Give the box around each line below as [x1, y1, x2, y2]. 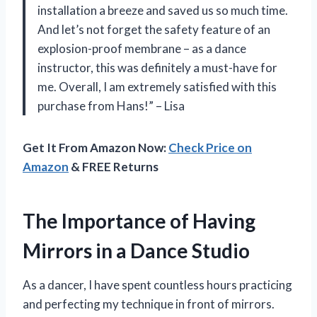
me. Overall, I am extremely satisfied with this [38, 79, 277, 95]
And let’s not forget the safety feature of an [38, 22, 270, 38]
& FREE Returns [69, 159, 158, 175]
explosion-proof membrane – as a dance [38, 41, 246, 57]
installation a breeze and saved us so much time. [38, 3, 288, 18]
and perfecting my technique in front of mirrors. [23, 296, 275, 312]
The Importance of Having [23, 209, 255, 234]
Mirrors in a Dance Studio [23, 238, 250, 263]
